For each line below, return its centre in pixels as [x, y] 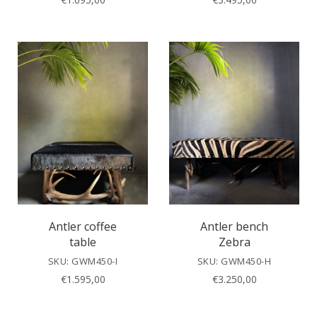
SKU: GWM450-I [83, 261]
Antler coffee [83, 226]
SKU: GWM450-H [234, 261]
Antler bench [234, 226]
